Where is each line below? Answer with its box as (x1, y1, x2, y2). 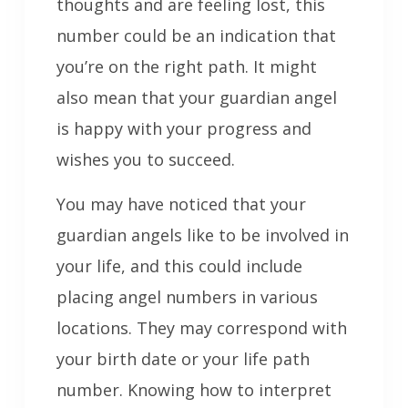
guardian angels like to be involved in (56, 223, 349, 246)
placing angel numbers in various (56, 285, 318, 308)
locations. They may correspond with (56, 316, 347, 339)
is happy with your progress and (56, 117, 311, 139)
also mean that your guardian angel (56, 86, 337, 108)
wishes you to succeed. (56, 148, 235, 170)
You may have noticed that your (56, 192, 306, 215)
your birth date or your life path (56, 347, 310, 370)
